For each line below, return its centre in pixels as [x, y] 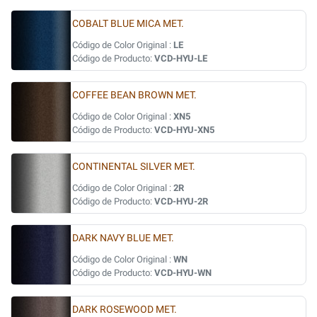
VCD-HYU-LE [181, 58]
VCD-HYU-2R [181, 201]
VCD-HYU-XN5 [184, 130]
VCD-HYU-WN [183, 273]
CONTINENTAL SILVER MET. [134, 167]
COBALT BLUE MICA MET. [128, 24]
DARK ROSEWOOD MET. [125, 310]
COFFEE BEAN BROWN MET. [134, 95]
